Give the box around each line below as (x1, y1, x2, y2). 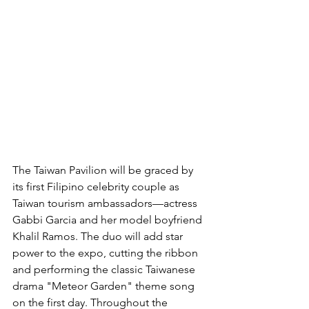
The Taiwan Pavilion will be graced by (12, 163, 196, 177)
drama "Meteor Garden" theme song (12, 279, 197, 292)
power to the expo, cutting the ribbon (12, 246, 201, 259)
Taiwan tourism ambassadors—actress (12, 197, 200, 210)
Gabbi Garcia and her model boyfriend (12, 213, 205, 226)
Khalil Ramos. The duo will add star (12, 230, 186, 243)
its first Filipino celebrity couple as (12, 180, 182, 193)
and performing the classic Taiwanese (12, 263, 198, 276)
